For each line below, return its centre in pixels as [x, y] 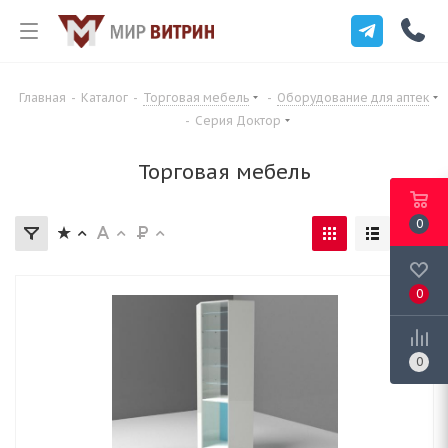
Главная [42, 97]
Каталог [104, 97]
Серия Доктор [238, 120]
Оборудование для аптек [353, 97]
